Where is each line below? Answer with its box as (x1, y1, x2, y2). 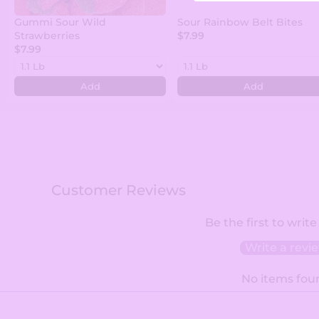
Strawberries (14, 29, 80, 43)
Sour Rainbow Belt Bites (177, 16, 303, 29)
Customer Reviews (51, 182, 186, 199)
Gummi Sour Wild (14, 16, 106, 29)
